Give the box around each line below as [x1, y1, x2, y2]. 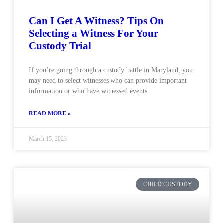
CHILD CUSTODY [143, 181, 192, 188]
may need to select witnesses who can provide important [29, 77, 187, 84]
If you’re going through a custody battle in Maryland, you [29, 66, 193, 74]
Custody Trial [29, 40, 91, 52]
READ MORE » [29, 110, 71, 117]
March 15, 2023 [29, 135, 67, 142]
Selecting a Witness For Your [29, 27, 158, 39]
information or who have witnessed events [29, 87, 147, 95]
